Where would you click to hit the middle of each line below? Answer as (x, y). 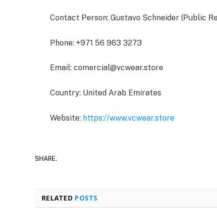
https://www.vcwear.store (129, 118)
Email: (62, 68)
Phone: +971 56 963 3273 (96, 43)
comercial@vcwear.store (118, 68)
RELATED (58, 198)
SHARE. (46, 159)
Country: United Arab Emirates (106, 93)
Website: (66, 118)
